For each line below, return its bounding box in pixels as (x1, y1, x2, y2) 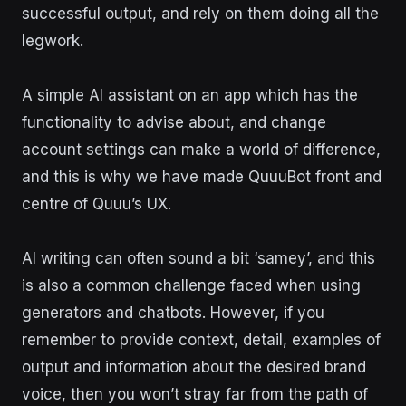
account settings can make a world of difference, (22, 140, 381, 159)
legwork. (22, 31, 83, 50)
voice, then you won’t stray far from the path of (22, 384, 368, 403)
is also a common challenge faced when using (22, 275, 361, 295)
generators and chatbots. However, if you (22, 303, 324, 322)
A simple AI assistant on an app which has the (22, 85, 358, 104)
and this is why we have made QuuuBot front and (22, 167, 382, 186)
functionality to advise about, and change (22, 112, 326, 131)
